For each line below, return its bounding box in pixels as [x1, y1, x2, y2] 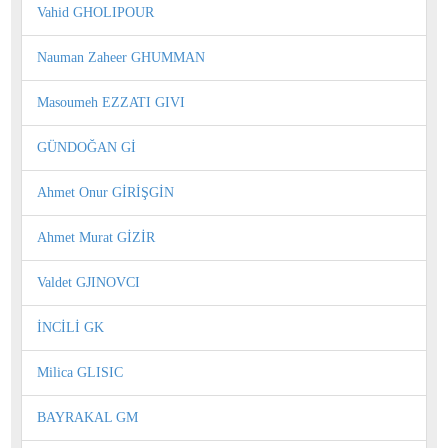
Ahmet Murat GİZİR [37, 229, 155, 245]
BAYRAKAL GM [37, 409, 138, 425]
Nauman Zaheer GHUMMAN [37, 49, 205, 65]
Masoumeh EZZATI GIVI [37, 94, 185, 110]
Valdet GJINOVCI [37, 274, 140, 290]
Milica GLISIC [37, 364, 123, 380]
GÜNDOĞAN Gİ [37, 139, 136, 155]
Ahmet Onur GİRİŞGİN [37, 184, 174, 200]
